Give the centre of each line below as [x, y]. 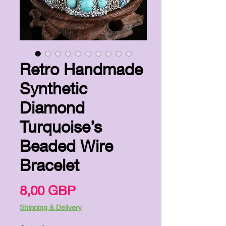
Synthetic [53, 88]
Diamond [52, 107]
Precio [94, 190]
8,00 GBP [48, 190]
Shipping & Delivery [51, 207]
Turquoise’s [61, 126]
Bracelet [49, 165]
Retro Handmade [81, 69]
